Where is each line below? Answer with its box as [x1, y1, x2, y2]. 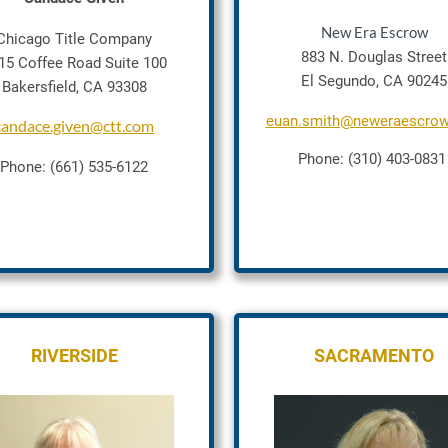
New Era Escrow [320, 22, 428, 41]
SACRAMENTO [314, 345, 434, 366]
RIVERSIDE [30, 345, 118, 366]
